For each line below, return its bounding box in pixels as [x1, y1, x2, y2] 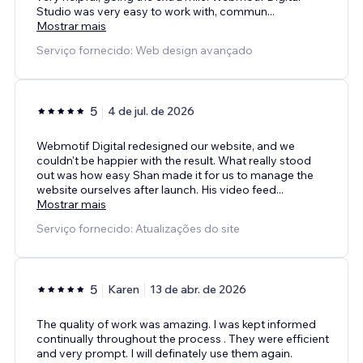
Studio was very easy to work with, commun [36, 3, 267, 19]
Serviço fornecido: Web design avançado [36, 42, 253, 58]
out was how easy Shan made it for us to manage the [36, 167, 314, 182]
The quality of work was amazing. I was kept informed [36, 316, 316, 331]
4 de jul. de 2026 [108, 103, 194, 118]
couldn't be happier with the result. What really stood [36, 152, 311, 168]
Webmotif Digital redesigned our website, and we [36, 138, 295, 153]
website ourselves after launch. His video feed [36, 181, 276, 197]
